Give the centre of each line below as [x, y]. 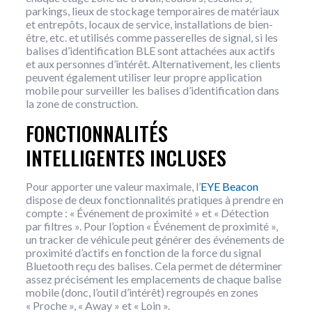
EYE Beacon [229, 187]
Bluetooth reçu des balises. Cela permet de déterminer [154, 266]
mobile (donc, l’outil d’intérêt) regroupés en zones [142, 292]
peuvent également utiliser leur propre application [143, 77]
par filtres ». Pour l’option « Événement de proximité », [151, 226]
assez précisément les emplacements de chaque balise [153, 279]
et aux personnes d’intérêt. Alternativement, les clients [153, 64]
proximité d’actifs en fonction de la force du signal [143, 253]
